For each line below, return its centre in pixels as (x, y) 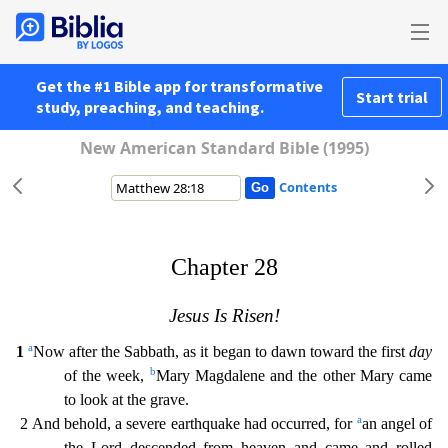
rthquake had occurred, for (270, 423)
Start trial (392, 97)
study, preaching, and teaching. (150, 107)
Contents (307, 187)
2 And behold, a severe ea (100, 423)
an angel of (396, 423)
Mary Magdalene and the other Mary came (294, 375)
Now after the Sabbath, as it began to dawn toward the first (221, 351)
